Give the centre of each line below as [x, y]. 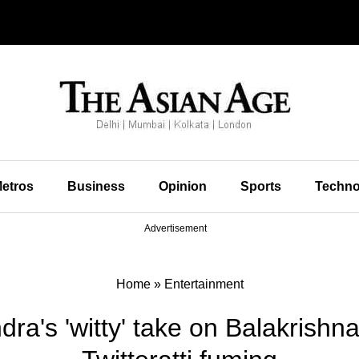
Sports [260, 186]
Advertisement [175, 228]
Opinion [182, 186]
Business [96, 186]
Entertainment [204, 284]
